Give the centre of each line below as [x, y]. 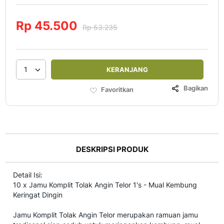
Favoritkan [117, 90]
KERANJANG [127, 69]
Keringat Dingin [38, 195]
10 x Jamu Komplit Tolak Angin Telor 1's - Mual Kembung [105, 185]
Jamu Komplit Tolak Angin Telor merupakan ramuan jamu [105, 215]
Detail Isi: [28, 175]
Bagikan [196, 88]
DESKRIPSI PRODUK [112, 149]
